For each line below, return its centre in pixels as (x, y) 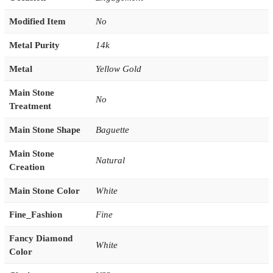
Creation (27, 167)
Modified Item (37, 22)
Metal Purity (34, 45)
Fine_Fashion (35, 215)
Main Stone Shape (44, 130)
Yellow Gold (118, 69)
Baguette (112, 130)
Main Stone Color (44, 191)
